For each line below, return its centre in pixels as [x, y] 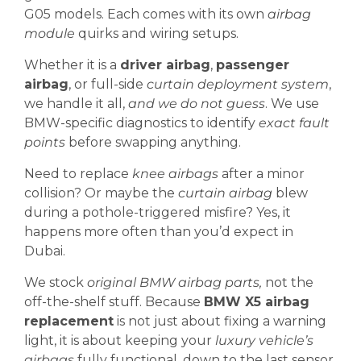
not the [288, 282]
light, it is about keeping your [120, 340]
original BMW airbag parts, [174, 282]
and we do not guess [197, 104]
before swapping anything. [153, 142]
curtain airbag [225, 193]
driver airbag [165, 65]
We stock [56, 282]
